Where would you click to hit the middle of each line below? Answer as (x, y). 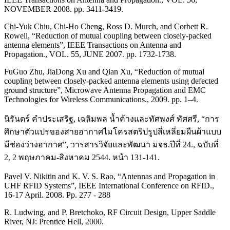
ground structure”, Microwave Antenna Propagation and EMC (105, 90)
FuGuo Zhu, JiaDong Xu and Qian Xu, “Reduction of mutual (104, 71)
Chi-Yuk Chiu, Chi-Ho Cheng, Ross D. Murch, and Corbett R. (106, 26)
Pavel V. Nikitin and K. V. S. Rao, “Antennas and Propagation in (110, 176)
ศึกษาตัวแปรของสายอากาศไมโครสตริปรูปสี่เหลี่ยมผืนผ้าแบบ (113, 131)
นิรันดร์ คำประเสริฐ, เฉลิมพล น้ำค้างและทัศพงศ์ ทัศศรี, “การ (112, 119)
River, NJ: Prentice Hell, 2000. (54, 221)
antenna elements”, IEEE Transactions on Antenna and (93, 45)
